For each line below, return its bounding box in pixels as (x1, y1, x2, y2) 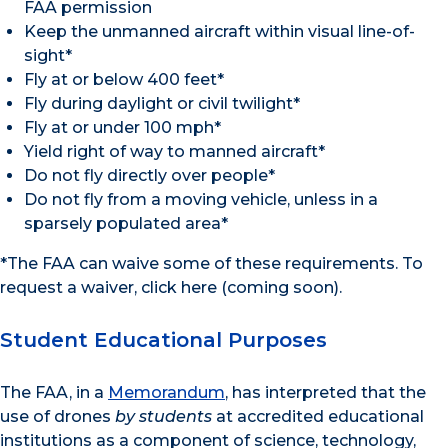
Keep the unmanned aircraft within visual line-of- (24, 21, 415, 41)
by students (115, 406, 212, 426)
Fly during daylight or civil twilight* (24, 93, 300, 113)
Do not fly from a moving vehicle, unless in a (24, 189, 378, 209)
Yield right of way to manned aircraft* (24, 141, 325, 161)
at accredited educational (212, 406, 424, 426)
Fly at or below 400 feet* (24, 69, 224, 89)
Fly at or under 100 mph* (24, 117, 221, 137)
